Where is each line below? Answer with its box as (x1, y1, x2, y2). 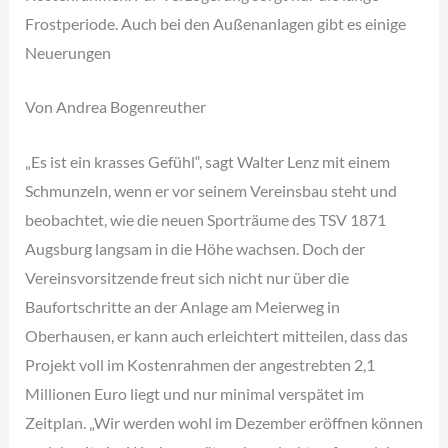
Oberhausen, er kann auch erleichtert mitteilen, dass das (24, 325, 408, 345)
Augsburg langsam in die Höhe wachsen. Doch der (24, 238, 365, 258)
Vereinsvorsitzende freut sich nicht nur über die (24, 267, 349, 287)
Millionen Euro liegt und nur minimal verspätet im (24, 383, 364, 403)
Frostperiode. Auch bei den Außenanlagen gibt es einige (24, 13, 406, 33)
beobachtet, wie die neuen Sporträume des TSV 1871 (24, 209, 386, 229)
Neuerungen (24, 42, 111, 62)
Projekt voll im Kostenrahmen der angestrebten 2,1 (24, 354, 375, 374)
